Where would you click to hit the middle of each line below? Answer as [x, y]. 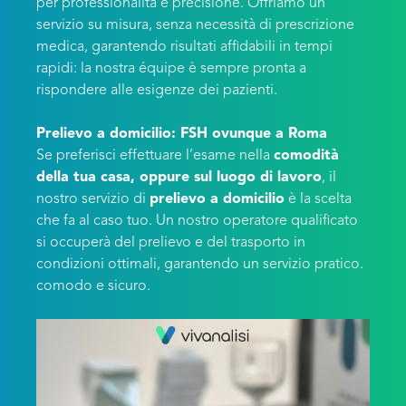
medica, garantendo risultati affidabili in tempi [184, 47]
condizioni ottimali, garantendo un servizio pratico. [200, 265]
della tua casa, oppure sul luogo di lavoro [179, 178]
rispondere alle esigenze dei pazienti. [157, 91]
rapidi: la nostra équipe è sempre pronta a [171, 69]
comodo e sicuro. [93, 286]
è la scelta [318, 199]
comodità [306, 156]
